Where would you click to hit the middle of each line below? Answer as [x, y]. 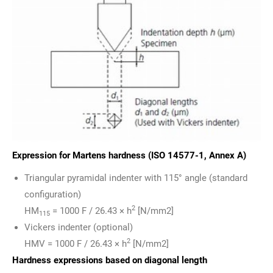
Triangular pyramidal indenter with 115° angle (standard [136, 178]
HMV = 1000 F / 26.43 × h [76, 244]
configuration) [53, 195]
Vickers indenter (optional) [79, 228]
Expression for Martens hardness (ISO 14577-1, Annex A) [129, 156]
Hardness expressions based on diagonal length [110, 261]
